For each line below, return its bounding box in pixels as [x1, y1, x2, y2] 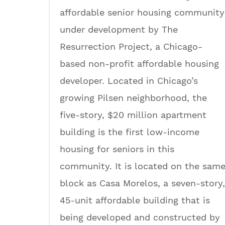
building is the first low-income [60, 126, 199, 137]
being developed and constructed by [60, 211, 220, 222]
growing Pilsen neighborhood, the [60, 92, 207, 103]
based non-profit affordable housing [60, 58, 219, 69]
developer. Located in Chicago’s [60, 75, 198, 86]
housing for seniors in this [60, 143, 174, 154]
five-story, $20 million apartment [60, 109, 206, 120]
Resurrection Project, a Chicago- [60, 41, 202, 52]
